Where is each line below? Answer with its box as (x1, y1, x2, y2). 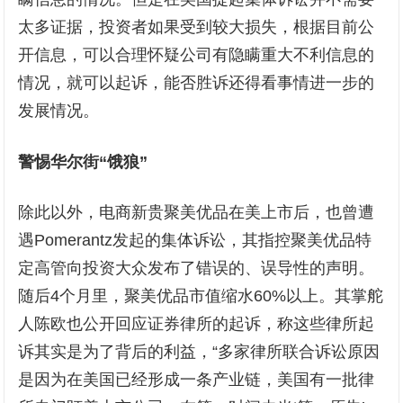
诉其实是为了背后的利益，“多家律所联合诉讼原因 (18, 343, 381, 362)
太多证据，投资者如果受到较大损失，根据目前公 (18, 18, 375, 37)
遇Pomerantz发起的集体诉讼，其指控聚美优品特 (18, 231, 372, 250)
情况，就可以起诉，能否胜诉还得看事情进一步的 (18, 74, 375, 93)
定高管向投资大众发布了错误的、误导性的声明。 (18, 259, 375, 278)
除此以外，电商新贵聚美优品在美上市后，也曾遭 (18, 203, 375, 222)
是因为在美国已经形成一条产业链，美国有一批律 (18, 371, 375, 390)
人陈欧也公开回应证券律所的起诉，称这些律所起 (18, 315, 375, 334)
